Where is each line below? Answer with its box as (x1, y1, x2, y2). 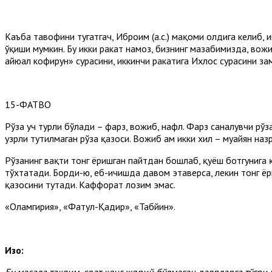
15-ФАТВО (5, 98, 51, 110)
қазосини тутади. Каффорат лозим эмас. (5, 178, 175, 191)
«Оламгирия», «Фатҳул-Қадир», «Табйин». (5, 200, 175, 212)
